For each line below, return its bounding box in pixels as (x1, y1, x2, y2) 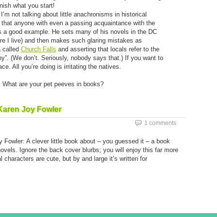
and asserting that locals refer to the (56, 46, 159, 53)
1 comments (144, 120, 176, 126)
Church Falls (21, 46, 56, 53)
